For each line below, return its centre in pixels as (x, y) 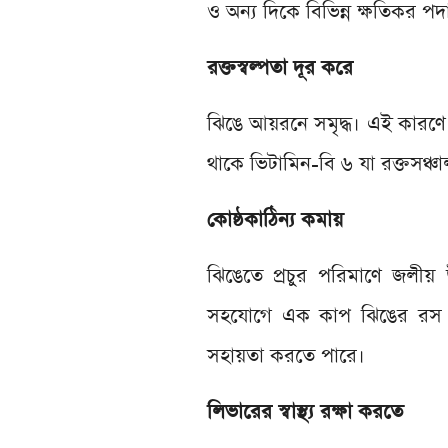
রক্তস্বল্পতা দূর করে (280, 68)
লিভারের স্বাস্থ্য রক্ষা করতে (305, 412)
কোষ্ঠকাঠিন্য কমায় (275, 220)
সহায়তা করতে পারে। (286, 356)
